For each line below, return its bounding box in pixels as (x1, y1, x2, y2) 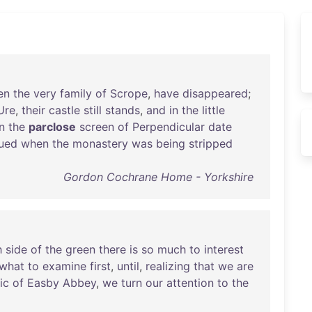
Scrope (110, 86, 148, 100)
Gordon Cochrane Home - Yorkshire (63, 170, 253, 184)
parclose (29, 120, 76, 134)
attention (166, 276, 214, 290)
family (60, 86, 92, 100)
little (202, 103, 225, 117)
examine (42, 259, 86, 273)
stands (105, 103, 140, 117)
